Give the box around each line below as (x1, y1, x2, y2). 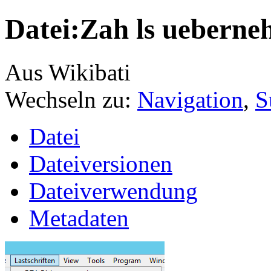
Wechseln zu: (5, 86, 137, 113)
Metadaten (29, 204, 129, 231)
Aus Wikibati (5, 59, 131, 85)
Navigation (137, 86, 243, 113)
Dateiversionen (29, 150, 172, 177)
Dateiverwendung (29, 177, 198, 204)
